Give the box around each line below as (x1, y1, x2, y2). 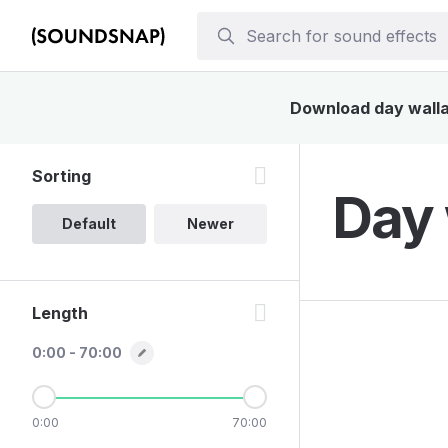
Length (32, 303, 88, 323)
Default (61, 215, 116, 232)
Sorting (32, 166, 91, 186)
